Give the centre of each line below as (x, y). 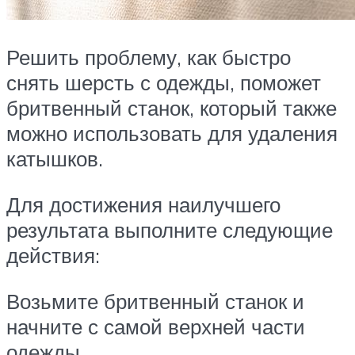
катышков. (55, 159)
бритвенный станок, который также (172, 108)
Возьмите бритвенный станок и (155, 301)
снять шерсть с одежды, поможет (164, 83)
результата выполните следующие (170, 229)
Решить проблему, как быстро (149, 57)
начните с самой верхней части (156, 326)
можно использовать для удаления (172, 134)
